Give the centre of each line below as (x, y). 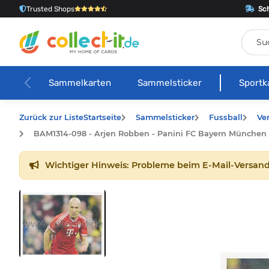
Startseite (102, 117)
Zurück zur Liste (51, 117)
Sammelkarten (80, 83)
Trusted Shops (50, 9)
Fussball (226, 117)
